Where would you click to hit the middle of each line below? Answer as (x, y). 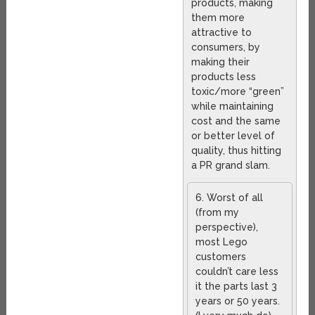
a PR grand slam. (231, 166)
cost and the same (236, 121)
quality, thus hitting (237, 151)
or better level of (233, 136)
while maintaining (233, 107)
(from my (218, 213)
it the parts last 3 (237, 287)
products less (224, 77)
